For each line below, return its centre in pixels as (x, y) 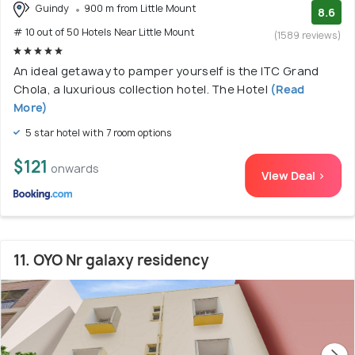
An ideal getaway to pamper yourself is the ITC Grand (166, 71)
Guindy (52, 9)
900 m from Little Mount (140, 9)
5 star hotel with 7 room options (97, 132)
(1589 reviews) (308, 36)
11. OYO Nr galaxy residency (111, 260)
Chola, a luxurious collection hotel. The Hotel (142, 89)
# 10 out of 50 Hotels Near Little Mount (104, 32)
